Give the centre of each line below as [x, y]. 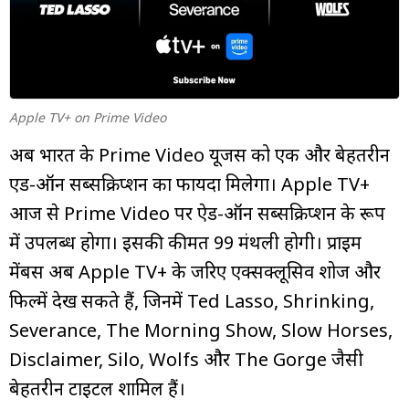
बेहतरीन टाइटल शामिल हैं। [97, 388]
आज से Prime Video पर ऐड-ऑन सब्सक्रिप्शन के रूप [197, 213]
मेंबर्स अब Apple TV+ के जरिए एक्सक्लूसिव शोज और [195, 271]
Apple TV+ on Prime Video [88, 117]
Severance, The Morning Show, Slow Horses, [201, 330]
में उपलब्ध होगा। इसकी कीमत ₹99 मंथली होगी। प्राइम [185, 242]
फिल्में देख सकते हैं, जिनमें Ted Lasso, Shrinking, [192, 300]
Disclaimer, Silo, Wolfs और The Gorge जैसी [186, 359]
